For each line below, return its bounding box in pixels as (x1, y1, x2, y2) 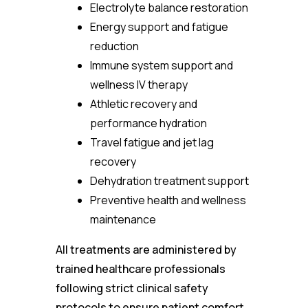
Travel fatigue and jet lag (89, 135, 214, 150)
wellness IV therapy (89, 77, 188, 92)
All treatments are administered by (55, 242, 236, 257)
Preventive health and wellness (89, 192, 246, 208)
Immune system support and (89, 58, 233, 73)
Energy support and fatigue (89, 19, 228, 34)
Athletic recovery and (89, 96, 197, 111)
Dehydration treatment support (89, 173, 249, 188)
